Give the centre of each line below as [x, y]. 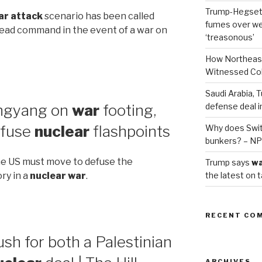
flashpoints [130, 131]
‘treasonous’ [230, 37]
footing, [128, 110]
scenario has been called [99, 16]
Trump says [228, 162]
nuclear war [58, 176]
